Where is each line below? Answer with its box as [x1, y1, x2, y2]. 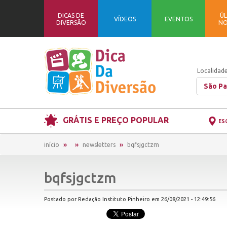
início [44, 141, 59, 148]
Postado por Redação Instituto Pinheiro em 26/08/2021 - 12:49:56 [44, 196, 215, 202]
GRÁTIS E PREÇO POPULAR [63, 116, 169, 125]
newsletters [83, 141, 116, 148]
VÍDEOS [113, 15, 136, 22]
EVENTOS [164, 15, 193, 22]
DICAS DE [58, 12, 84, 19]
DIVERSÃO [56, 19, 86, 26]
